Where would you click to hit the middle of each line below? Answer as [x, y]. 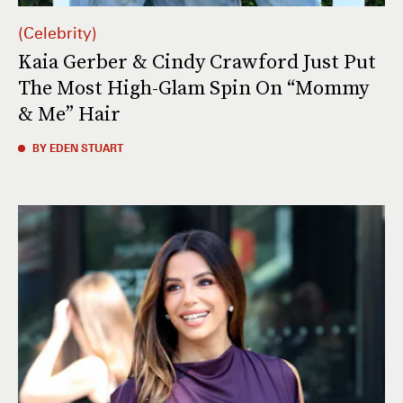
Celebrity [58, 33]
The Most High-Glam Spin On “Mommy [193, 88]
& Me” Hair [69, 114]
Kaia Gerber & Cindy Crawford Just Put [197, 62]
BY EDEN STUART [78, 148]
